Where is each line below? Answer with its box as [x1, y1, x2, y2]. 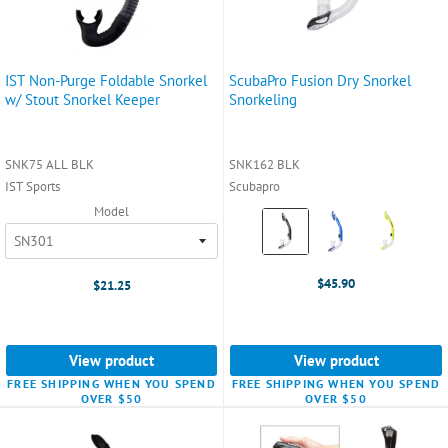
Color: [260, 206, 301, 227]
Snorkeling [229, 89, 297, 109]
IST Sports [5, 177, 60, 195]
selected [260, 246, 318, 267]
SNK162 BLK [229, 155, 300, 173]
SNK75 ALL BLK [5, 155, 94, 173]
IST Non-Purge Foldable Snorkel [5, 70, 207, 90]
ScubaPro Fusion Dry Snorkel [229, 70, 411, 90]
